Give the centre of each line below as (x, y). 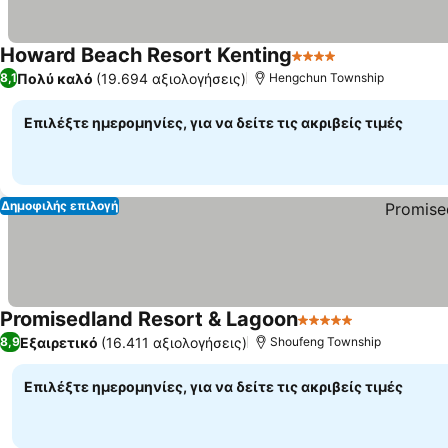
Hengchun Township (326, 77)
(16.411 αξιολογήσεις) (174, 342)
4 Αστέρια (329, 66)
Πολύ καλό (55, 78)
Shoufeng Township (325, 341)
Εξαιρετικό (59, 342)
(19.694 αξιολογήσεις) (171, 78)
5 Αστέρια (335, 330)
